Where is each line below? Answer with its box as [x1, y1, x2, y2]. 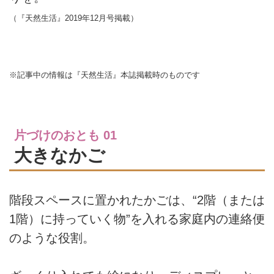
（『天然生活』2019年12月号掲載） [9, 13, 138, 23]
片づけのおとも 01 [14, 128, 117, 143]
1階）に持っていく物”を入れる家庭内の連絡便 [9, 212, 265, 226]
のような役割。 [9, 231, 95, 245]
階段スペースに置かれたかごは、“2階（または [9, 193, 265, 207]
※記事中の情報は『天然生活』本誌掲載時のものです [9, 70, 200, 80]
